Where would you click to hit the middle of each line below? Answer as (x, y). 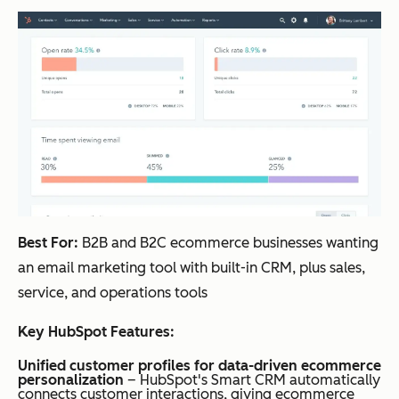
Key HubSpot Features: (96, 331)
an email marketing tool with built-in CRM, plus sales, (191, 267)
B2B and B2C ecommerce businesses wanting (228, 242)
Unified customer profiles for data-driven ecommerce (199, 365)
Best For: (48, 242)
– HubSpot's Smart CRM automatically (252, 379)
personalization (71, 379)
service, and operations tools (113, 292)
